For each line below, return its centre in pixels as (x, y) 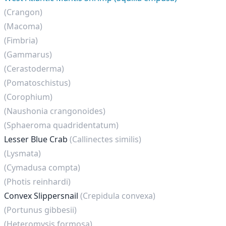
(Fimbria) (21, 40)
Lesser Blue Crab (37, 139)
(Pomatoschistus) (37, 83)
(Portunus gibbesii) (40, 210)
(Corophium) (28, 97)
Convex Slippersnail (42, 196)
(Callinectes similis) (105, 139)
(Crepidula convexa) (118, 196)
